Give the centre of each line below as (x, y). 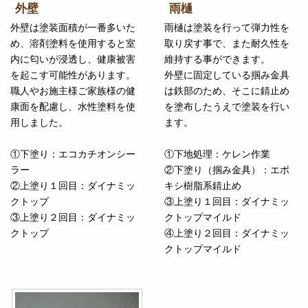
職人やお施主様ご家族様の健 (73, 91)
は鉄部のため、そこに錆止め (227, 91)
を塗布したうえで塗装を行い (227, 107)
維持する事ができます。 (217, 59)
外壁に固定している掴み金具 (227, 75)
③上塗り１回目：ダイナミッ (227, 202)
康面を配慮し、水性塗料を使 (73, 107)
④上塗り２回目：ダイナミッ (227, 233)
